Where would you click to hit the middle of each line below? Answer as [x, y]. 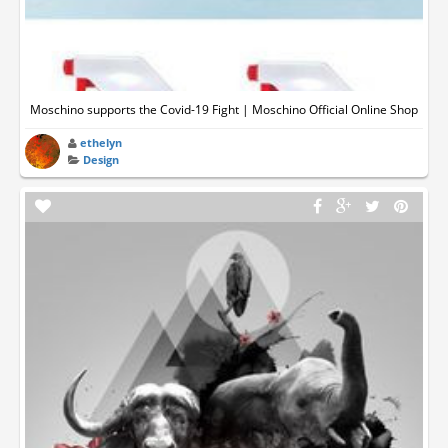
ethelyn [101, 143]
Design [101, 160]
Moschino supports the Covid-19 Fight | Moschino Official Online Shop [224, 110]
